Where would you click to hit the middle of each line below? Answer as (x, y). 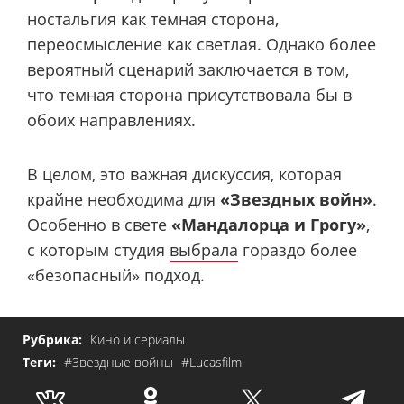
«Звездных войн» (296, 200)
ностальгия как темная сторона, (153, 18)
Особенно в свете (99, 225)
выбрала (204, 250)
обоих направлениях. (111, 119)
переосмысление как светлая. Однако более (202, 44)
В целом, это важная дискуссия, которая (184, 174)
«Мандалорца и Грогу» (269, 225)
